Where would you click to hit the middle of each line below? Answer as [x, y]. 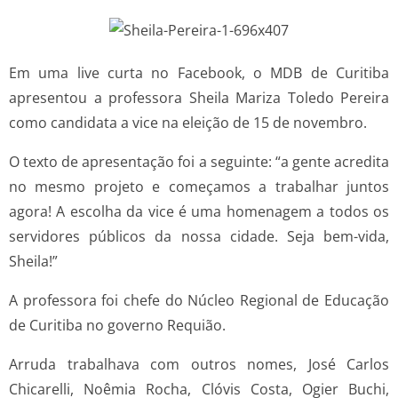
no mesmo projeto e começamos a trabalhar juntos [199, 186]
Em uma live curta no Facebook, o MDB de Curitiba [199, 72]
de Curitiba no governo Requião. [117, 325]
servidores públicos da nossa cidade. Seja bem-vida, [199, 236]
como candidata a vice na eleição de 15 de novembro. [188, 122]
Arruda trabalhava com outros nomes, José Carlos [199, 364]
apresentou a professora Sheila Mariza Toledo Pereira [199, 97]
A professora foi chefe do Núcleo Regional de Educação [199, 300]
